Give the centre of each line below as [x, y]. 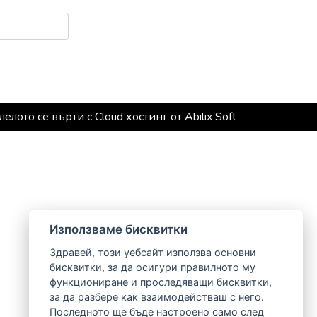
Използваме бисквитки [118, 230]
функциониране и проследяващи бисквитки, [160, 282]
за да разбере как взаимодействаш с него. [156, 297]
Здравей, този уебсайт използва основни [152, 253]
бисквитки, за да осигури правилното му [152, 267]
